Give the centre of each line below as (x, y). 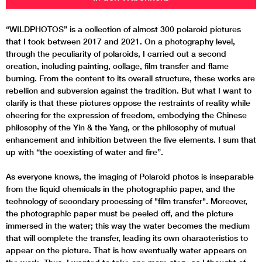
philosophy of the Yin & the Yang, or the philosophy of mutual (120, 127)
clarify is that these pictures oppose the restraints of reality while (128, 103)
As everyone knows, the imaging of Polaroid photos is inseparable (130, 176)
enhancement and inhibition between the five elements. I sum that (131, 139)
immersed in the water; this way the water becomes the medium (128, 225)
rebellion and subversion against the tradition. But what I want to (129, 90)
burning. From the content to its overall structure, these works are (130, 78)
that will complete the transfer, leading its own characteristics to (127, 238)
